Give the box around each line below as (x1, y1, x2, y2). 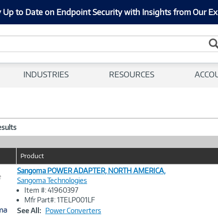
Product (20, 152, 44, 160)
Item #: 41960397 (24, 186, 78, 194)
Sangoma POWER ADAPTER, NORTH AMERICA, (17, 166, 165, 175)
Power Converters (45, 206, 101, 215)
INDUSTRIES (23, 70, 69, 79)
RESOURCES (109, 70, 154, 79)
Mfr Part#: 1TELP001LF (24, 196, 95, 204)
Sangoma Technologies (17, 176, 87, 184)
